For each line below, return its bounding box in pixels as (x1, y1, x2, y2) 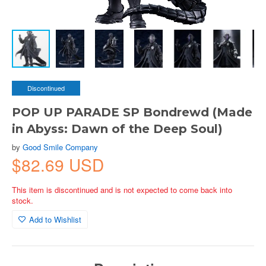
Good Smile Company (23, 141, 98, 153)
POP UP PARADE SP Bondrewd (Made (12, 105, 252, 119)
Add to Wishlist (29, 214, 81, 225)
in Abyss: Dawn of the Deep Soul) (12, 122, 223, 136)
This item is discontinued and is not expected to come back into (12, 184, 232, 195)
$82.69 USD (12, 153, 104, 176)
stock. (12, 195, 33, 206)
